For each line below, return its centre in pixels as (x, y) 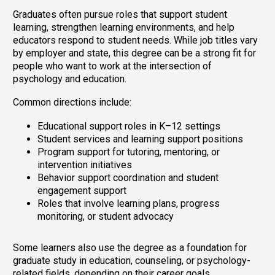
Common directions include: (72, 103)
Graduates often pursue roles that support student (120, 14)
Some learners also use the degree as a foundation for (130, 247)
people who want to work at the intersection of (112, 66)
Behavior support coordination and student (128, 177)
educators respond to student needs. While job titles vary (135, 40)
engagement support (82, 190)
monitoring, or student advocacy (106, 216)
